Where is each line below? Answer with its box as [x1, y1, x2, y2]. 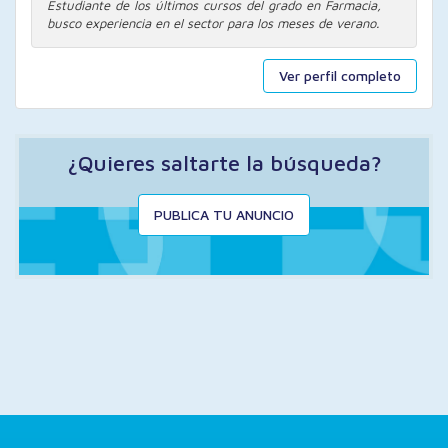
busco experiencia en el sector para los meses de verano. [47, 15, 379, 31]
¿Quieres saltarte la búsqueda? [66, 150, 382, 176]
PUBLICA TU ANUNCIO [154, 206, 294, 223]
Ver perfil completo [279, 67, 401, 84]
